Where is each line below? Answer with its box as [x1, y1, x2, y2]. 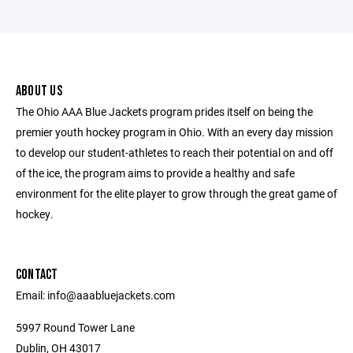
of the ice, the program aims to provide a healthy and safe [16, 165, 295, 181]
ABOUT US [16, 83, 62, 100]
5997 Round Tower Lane [16, 320, 135, 336]
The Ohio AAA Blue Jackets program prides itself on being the [16, 104, 313, 120]
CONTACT [16, 266, 58, 284]
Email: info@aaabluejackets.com [16, 288, 175, 303]
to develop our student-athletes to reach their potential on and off [16, 145, 333, 161]
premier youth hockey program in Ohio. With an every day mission [16, 124, 333, 140]
